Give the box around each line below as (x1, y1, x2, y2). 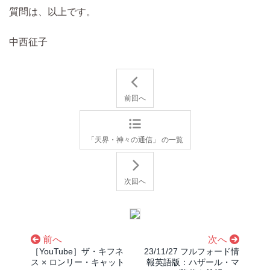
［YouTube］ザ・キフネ (31, 246, 124, 256)
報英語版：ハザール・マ (146, 257, 239, 267)
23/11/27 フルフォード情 (144, 246, 239, 256)
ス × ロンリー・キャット (31, 257, 125, 267)
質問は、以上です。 (9, 7, 96, 17)
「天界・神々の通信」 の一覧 (87, 136, 183, 144)
